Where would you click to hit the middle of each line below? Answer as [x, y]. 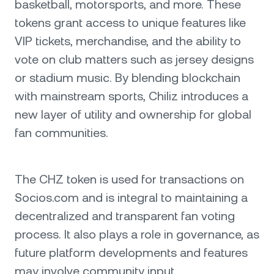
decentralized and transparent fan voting [125, 216]
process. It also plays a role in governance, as [137, 234]
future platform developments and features [131, 253]
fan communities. [61, 133]
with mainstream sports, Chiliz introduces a [131, 96]
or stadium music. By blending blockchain [128, 78]
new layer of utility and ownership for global [133, 114]
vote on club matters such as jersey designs [134, 59]
